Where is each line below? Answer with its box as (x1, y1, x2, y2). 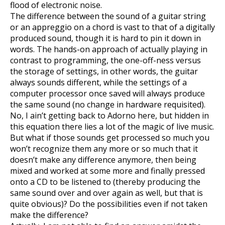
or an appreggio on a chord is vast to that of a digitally (10, 22, 215, 33)
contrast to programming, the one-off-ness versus (10, 55, 201, 66)
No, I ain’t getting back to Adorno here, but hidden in (10, 110, 209, 121)
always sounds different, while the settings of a (10, 77, 187, 88)
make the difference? (10, 209, 88, 220)
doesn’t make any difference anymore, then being (10, 154, 196, 165)
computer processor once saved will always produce (10, 88, 205, 99)
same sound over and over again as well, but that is (10, 187, 203, 198)
